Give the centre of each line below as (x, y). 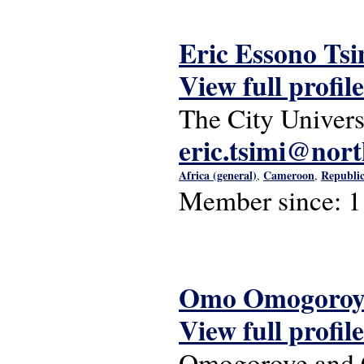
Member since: (263, 200)
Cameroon (289, 175)
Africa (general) (218, 175)
